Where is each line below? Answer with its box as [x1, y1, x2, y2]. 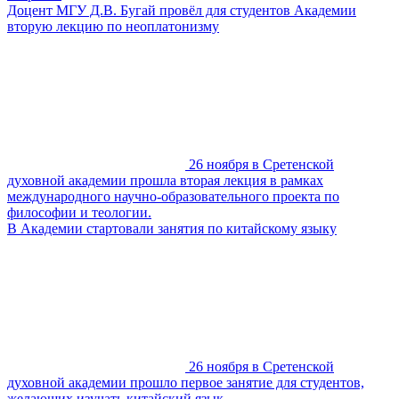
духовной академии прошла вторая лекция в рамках [7, 172, 323, 188]
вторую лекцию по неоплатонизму [7, 18, 219, 34]
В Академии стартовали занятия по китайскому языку [7, 220, 337, 236]
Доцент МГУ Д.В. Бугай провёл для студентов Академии [7, 2, 356, 18]
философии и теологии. [7, 204, 151, 220]
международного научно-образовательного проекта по [7, 188, 339, 204]
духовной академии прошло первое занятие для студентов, [7, 374, 364, 390]
